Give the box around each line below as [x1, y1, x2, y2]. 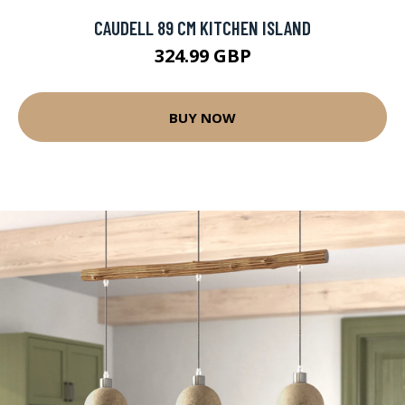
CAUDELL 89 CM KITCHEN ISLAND [94, 16, 311, 39]
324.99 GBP [154, 43, 251, 68]
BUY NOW [169, 108, 236, 127]
